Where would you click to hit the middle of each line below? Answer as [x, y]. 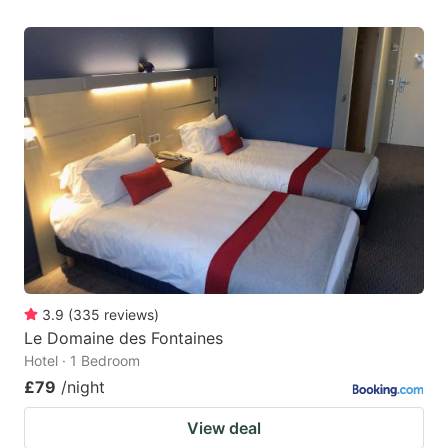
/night [83, 386]
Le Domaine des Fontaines [123, 337]
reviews [129, 314]
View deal [224, 427]
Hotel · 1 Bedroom [82, 360]
